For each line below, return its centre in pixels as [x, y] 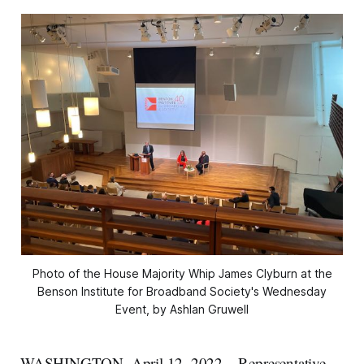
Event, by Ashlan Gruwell [182, 310]
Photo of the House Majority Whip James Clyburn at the [182, 274]
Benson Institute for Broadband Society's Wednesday [182, 292]
